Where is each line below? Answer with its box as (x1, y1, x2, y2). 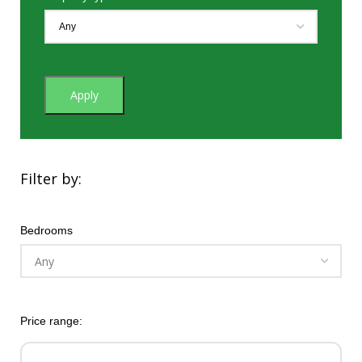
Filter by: (20, 169, 82, 188)
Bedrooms (20, 224, 73, 237)
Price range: (20, 314, 82, 327)
